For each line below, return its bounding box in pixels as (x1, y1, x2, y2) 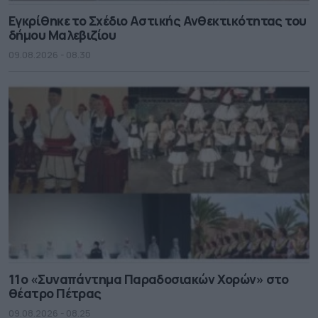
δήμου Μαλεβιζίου (9, 26, 116, 43)
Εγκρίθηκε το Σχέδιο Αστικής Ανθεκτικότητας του (9, 11, 307, 29)
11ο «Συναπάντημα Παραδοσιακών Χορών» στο (9, 270, 288, 288)
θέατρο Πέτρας (9, 285, 102, 302)
